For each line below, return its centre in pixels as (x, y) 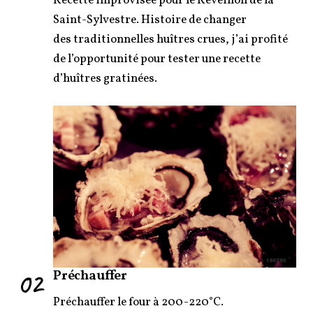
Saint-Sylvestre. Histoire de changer (150, 20)
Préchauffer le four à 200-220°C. (138, 302)
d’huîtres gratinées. (105, 79)
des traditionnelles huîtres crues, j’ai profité (170, 40)
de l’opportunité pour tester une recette (157, 59)
